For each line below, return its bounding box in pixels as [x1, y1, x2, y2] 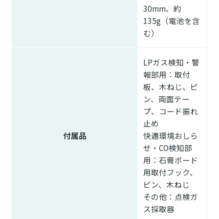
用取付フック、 [143, 166, 197, 177]
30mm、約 [143, 2, 181, 14]
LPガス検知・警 [143, 56, 199, 67]
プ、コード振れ [143, 105, 198, 116]
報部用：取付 [143, 68, 190, 80]
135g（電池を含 [143, 15, 200, 26]
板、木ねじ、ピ [143, 81, 198, 92]
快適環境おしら [143, 130, 198, 141]
